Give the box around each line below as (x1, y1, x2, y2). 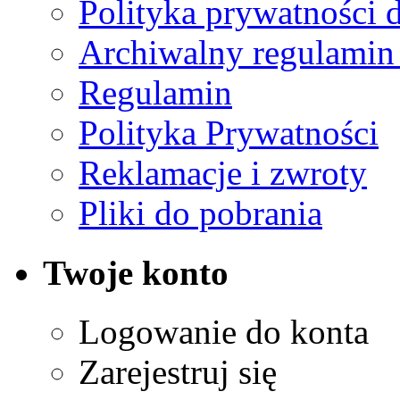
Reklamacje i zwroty (79, 154, 367, 193)
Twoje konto (43, 253, 229, 292)
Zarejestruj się (79, 352, 277, 391)
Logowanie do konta (79, 312, 369, 351)
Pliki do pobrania (79, 194, 322, 233)
